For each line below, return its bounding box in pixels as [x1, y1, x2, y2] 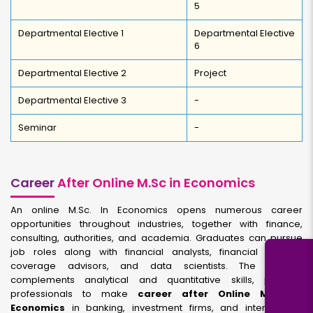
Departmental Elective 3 [18, 94, 126, 107]
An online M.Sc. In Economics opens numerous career [10, 203, 303, 217]
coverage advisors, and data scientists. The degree [10, 259, 303, 272]
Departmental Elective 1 [18, 27, 124, 40]
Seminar [18, 121, 57, 134]
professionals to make [10, 287, 138, 300]
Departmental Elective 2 [18, 66, 126, 80]
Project [194, 66, 226, 80]
